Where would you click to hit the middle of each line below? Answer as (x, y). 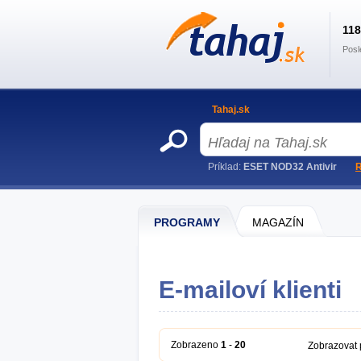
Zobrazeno (196, 345)
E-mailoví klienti (250, 290)
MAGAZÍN (278, 222)
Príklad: (226, 167)
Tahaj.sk (231, 110)
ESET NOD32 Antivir (290, 167)
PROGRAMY (187, 222)
